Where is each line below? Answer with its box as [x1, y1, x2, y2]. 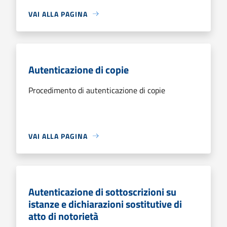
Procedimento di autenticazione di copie [28, 84, 165, 96]
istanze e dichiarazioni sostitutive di [28, 196, 182, 212]
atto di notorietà [28, 208, 98, 224]
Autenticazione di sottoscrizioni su [28, 183, 176, 200]
